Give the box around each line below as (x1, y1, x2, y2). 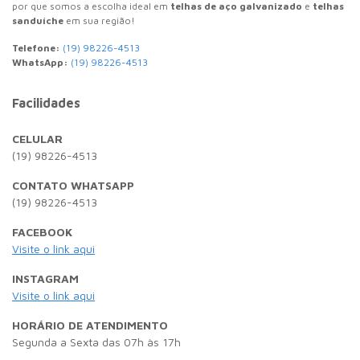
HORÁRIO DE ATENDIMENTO (12, 317, 168, 332)
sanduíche (12, 14, 63, 27)
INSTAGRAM (12, 271, 79, 285)
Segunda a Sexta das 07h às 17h (12, 334, 181, 349)
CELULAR (12, 131, 63, 145)
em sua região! (63, 14, 135, 27)
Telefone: (12, 41, 63, 54)
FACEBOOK (12, 224, 72, 239)
